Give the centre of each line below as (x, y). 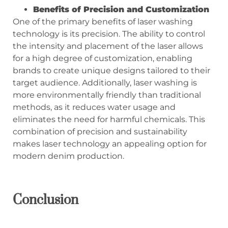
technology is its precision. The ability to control (109, 34)
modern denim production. (68, 156)
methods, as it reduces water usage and (94, 107)
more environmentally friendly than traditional (107, 95)
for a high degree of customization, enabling (103, 59)
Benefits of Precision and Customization (121, 10)
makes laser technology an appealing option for (110, 144)
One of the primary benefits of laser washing (103, 22)
